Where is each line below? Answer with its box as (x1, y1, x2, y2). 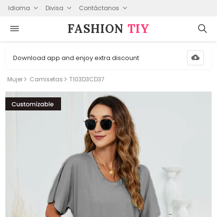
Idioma (8, 3, 30, 12)
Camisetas (29, 75, 63, 83)
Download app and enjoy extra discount (13, 53, 139, 62)
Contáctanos (78, 3, 119, 12)
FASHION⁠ (67, 21, 127, 36)
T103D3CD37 (69, 75, 105, 83)
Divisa (45, 3, 63, 12)
